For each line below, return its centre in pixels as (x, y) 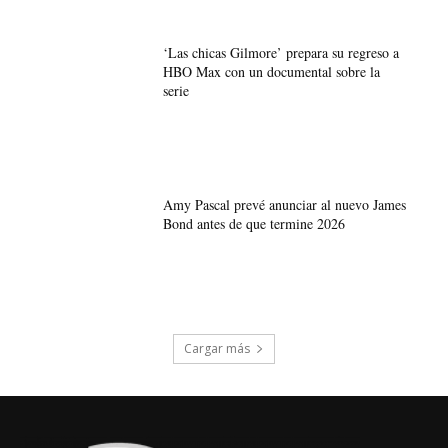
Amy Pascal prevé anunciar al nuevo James (284, 205)
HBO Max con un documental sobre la (271, 71)
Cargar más (217, 348)
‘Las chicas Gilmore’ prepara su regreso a (280, 52)
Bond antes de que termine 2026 (253, 224)
